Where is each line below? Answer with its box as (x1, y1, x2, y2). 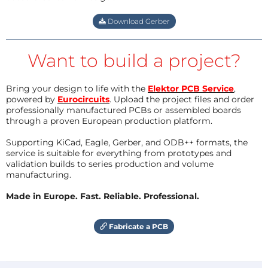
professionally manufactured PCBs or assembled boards (6, 104, 241, 115)
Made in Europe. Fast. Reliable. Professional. (6, 190, 199, 202)
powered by (6, 93, 57, 105)
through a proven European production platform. (6, 115, 212, 126)
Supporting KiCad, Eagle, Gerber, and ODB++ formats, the (6, 136, 248, 148)
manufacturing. (6, 169, 71, 180)
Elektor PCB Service (148, 83, 234, 94)
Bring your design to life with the (6, 83, 148, 94)
